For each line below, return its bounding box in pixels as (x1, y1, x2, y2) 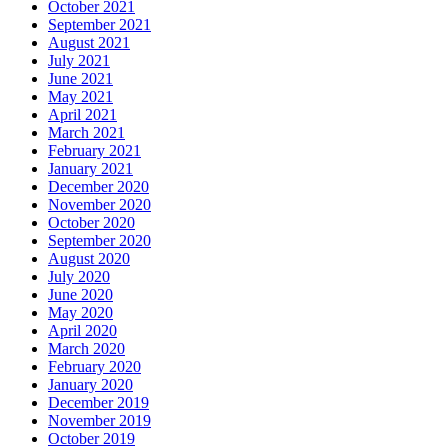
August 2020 (48, 250, 130, 268)
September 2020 (48, 232, 151, 250)
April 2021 (48, 106, 117, 124)
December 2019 (48, 394, 149, 412)
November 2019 (48, 412, 151, 430)
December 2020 (48, 178, 149, 196)
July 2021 (48, 52, 110, 70)
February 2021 (48, 142, 141, 160)
